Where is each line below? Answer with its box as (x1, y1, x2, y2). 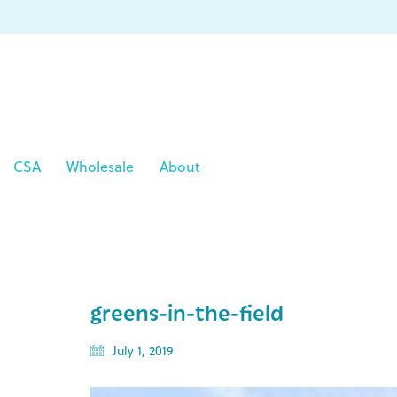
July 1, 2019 (113, 342, 173, 360)
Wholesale (66, 156, 134, 176)
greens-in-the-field (90, 297, 284, 327)
